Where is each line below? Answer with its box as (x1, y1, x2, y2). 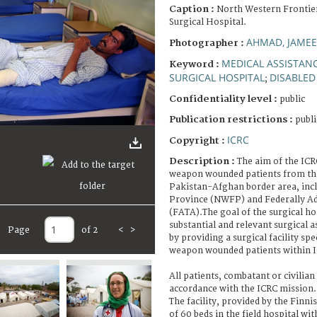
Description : (169, 155, 237, 167)
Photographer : (169, 37, 246, 49)
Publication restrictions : (169, 113, 295, 125)
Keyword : (169, 58, 221, 70)
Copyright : (169, 134, 227, 146)
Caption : (169, 3, 217, 15)
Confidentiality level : (169, 93, 277, 105)
